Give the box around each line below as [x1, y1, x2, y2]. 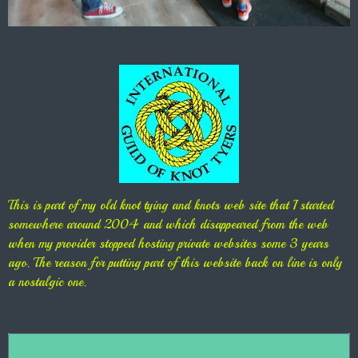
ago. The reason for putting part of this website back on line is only [8, 255, 342, 271]
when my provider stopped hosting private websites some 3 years [8, 236, 328, 252]
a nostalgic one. [8, 274, 86, 290]
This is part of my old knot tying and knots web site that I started [8, 197, 333, 213]
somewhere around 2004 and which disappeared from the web [8, 217, 328, 233]
